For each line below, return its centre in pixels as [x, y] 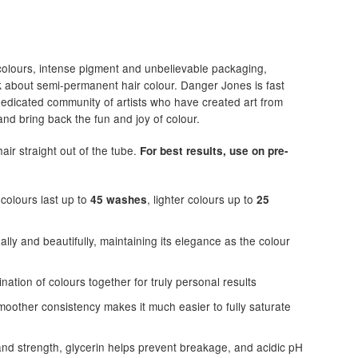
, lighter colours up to [202, 199]
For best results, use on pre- [215, 150]
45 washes [119, 200]
